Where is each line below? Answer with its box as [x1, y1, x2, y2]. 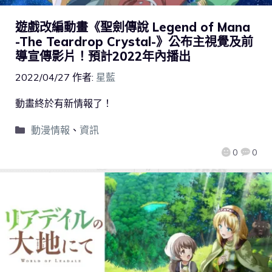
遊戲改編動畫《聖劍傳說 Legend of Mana [15, 19, 250, 35]
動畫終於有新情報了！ [15, 97, 112, 110]
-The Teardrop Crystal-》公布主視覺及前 [15, 34, 253, 50]
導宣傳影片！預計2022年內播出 [15, 49, 191, 64]
